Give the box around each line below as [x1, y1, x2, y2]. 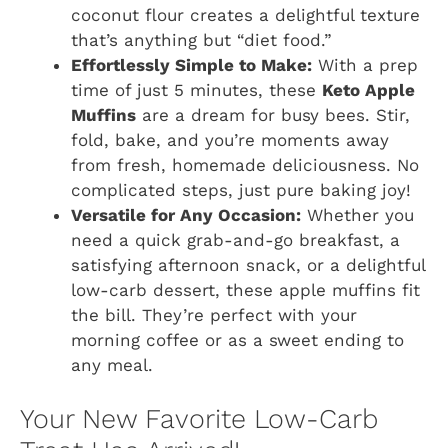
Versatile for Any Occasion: [71, 204, 301, 225]
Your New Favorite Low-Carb [20, 403, 378, 436]
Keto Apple [322, 79, 415, 100]
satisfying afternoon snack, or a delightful [71, 254, 425, 275]
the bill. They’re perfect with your [71, 304, 357, 325]
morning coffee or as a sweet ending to [71, 329, 404, 350]
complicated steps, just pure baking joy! [71, 179, 411, 200]
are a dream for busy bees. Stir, [136, 104, 410, 125]
